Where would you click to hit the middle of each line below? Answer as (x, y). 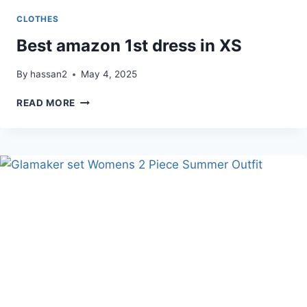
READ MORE (46, 103)
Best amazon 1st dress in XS (129, 45)
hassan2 (49, 74)
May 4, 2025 (109, 74)
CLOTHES (38, 19)
